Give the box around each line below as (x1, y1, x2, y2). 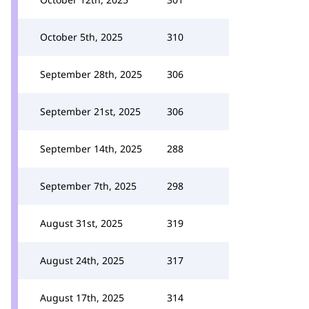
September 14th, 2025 (40, 142, 142, 155)
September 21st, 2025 (40, 105, 141, 118)
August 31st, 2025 (40, 217, 123, 230)
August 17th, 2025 (40, 291, 124, 304)
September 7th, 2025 (40, 179, 137, 192)
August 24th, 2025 (40, 254, 124, 267)
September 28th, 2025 (40, 68, 142, 81)
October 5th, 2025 (40, 30, 123, 43)
